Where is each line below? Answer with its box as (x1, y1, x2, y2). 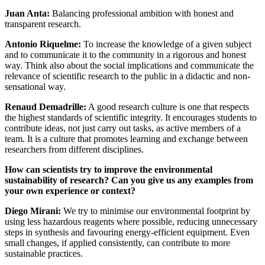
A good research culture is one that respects (86, 102, 249, 112)
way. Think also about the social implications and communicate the (5, 60, 254, 71)
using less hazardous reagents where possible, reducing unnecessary (5, 216, 257, 227)
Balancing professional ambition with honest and (50, 8, 234, 19)
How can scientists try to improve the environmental (5, 164, 212, 175)
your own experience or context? (5, 186, 135, 196)
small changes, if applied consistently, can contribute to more (5, 238, 230, 248)
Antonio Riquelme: (5, 39, 81, 50)
